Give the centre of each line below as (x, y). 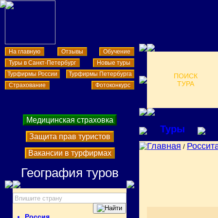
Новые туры (114, 63)
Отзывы (72, 52)
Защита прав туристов (70, 136)
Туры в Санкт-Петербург (42, 63)
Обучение (117, 52)
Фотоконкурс (113, 85)
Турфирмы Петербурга (100, 74)
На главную (25, 52)
